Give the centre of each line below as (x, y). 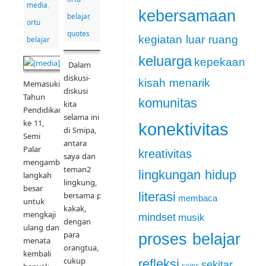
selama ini (81, 117)
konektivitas (183, 129)
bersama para (88, 196)
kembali (37, 254)
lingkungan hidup (187, 175)
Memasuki (42, 84)
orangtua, (81, 248)
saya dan (79, 156)
